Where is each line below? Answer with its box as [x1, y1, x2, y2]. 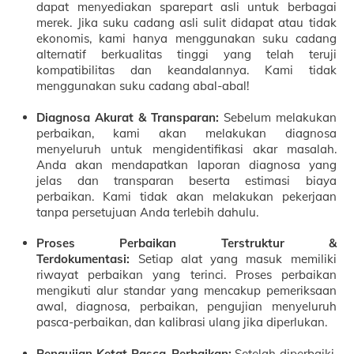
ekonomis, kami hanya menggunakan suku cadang [36, 31, 337, 47]
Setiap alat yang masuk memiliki [130, 251, 337, 267]
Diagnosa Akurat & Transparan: [36, 109, 219, 125]
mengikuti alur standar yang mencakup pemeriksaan [36, 283, 337, 299]
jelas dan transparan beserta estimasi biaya [36, 172, 337, 188]
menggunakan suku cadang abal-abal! [36, 78, 250, 94]
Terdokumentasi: [36, 251, 130, 267]
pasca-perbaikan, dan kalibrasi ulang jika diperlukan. [36, 314, 328, 330]
